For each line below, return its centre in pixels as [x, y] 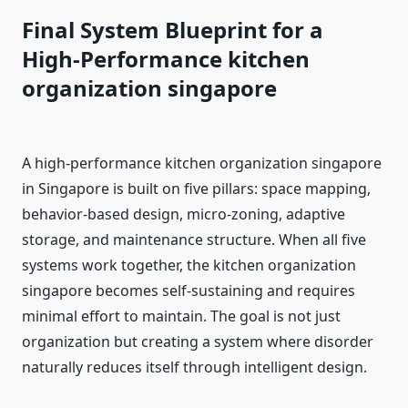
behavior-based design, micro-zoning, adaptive [184, 214]
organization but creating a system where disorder [198, 342]
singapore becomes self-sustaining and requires [189, 291]
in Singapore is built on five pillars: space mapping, [196, 189]
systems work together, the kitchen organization [189, 265]
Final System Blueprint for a [173, 30]
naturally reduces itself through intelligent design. [194, 367]
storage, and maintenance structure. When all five [194, 240]
